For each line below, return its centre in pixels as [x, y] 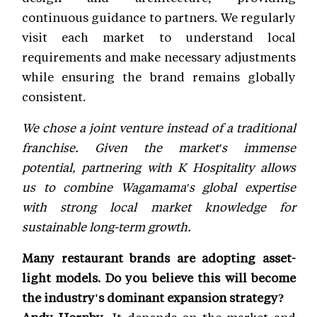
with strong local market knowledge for [159, 207]
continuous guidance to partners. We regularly [159, 17]
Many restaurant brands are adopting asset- [159, 258]
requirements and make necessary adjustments [159, 57]
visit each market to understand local [159, 37]
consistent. [54, 97]
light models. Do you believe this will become [159, 278]
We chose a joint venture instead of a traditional [159, 128]
